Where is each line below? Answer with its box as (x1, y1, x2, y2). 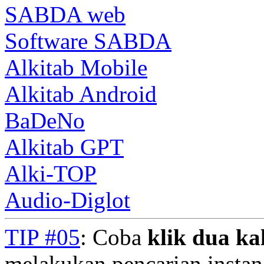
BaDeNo (5, 107, 85, 133)
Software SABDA (5, 28, 171, 54)
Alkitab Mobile (5, 54, 147, 80)
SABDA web (5, 1, 126, 27)
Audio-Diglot (5, 187, 130, 213)
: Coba (80, 224, 147, 250)
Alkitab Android (5, 81, 157, 107)
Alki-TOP (5, 160, 97, 186)
